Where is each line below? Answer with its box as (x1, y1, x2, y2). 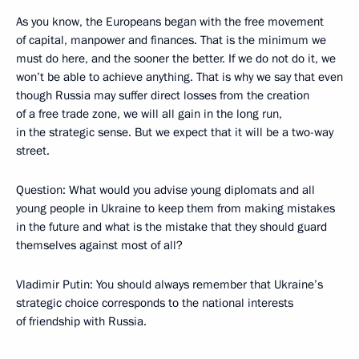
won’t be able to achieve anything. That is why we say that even (16, 69, 343, 85)
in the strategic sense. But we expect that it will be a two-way (16, 124, 333, 140)
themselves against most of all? (16, 237, 183, 253)
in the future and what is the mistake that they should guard (16, 219, 327, 235)
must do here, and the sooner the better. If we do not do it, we (16, 50, 336, 67)
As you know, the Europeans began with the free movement (16, 14, 324, 30)
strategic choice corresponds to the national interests (16, 295, 293, 311)
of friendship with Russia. (16, 313, 147, 329)
